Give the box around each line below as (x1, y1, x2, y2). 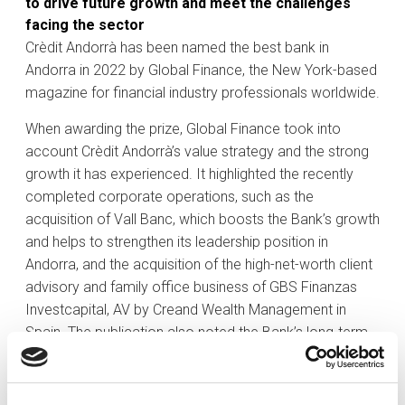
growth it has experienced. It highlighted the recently (25, 165, 353, 184)
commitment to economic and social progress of (25, 346, 340, 364)
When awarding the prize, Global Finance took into (25, 120, 341, 138)
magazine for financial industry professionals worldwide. (25, 84, 380, 102)
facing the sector (25, 16, 145, 34)
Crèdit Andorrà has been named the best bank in (25, 39, 329, 57)
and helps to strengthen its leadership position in (25, 233, 328, 251)
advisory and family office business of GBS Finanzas (25, 278, 357, 297)
